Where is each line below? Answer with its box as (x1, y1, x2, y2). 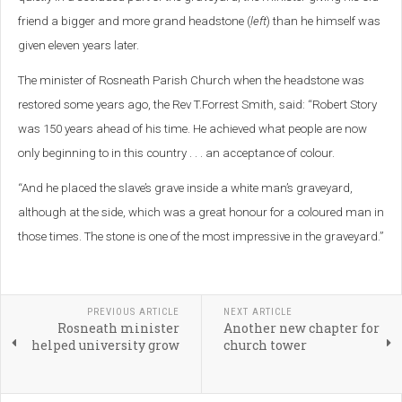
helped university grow (31, 336, 179, 354)
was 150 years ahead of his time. (18, 122, 193, 136)
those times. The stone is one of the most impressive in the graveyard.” (18, 230, 384, 244)
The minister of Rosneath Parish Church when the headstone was (18, 74, 364, 88)
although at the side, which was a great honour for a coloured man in (18, 205, 384, 220)
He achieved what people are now (193, 122, 367, 136)
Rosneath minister (57, 319, 179, 337)
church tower (223, 336, 307, 354)
